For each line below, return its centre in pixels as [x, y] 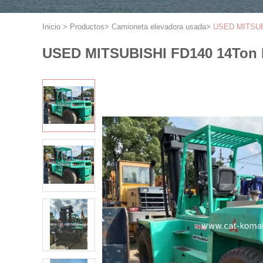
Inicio [51, 27]
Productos [87, 27]
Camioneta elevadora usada [159, 27]
